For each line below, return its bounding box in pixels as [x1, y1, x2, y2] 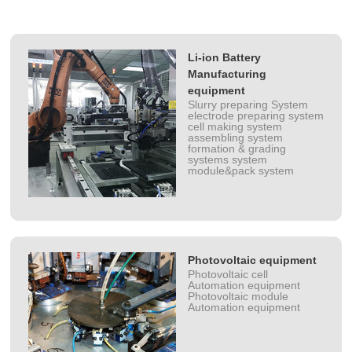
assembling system [188, 131, 284, 145]
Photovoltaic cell [188, 268, 269, 281]
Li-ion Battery [188, 51, 262, 64]
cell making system [188, 120, 283, 134]
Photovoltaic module [188, 290, 289, 303]
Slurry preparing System [188, 98, 309, 112]
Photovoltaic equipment [188, 254, 317, 267]
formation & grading [188, 142, 287, 156]
